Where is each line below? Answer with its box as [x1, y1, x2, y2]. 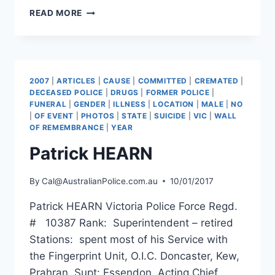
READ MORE [29, 8, 83, 18]
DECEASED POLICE [29, 88, 103, 98]
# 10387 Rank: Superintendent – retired [29, 216, 233, 229]
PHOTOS [80, 111, 115, 121]
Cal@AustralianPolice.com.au [42, 176, 158, 186]
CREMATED [194, 76, 239, 86]
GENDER [73, 99, 106, 109]
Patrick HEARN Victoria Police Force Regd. [29, 199, 238, 212]
